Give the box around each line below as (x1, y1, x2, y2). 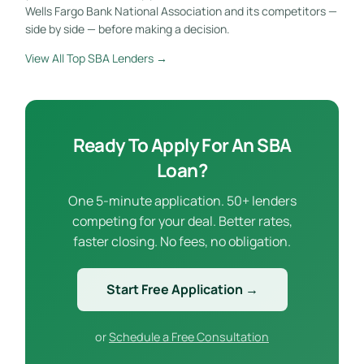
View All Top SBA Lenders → (24, 50, 167, 66)
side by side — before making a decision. (24, 20, 230, 37)
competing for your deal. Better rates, (71, 211, 292, 230)
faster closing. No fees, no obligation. (73, 232, 291, 250)
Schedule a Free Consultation (109, 328, 269, 344)
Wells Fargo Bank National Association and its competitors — (24, 2, 337, 19)
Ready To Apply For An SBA (72, 132, 292, 158)
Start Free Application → (106, 279, 258, 298)
